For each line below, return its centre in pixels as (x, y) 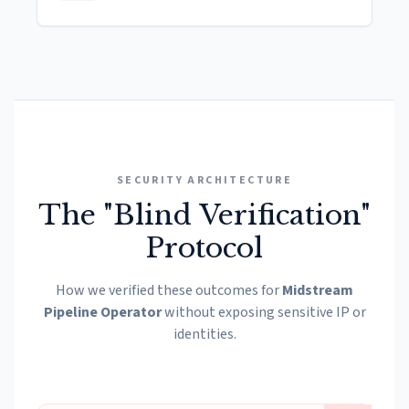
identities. (204, 334)
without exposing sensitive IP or (263, 312)
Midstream (318, 290)
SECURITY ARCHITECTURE (204, 180)
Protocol (204, 248)
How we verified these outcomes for (169, 290)
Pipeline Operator (102, 312)
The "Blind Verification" (204, 215)
